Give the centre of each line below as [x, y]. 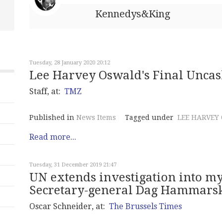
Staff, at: [47, 91]
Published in [52, 117]
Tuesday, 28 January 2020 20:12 [70, 63]
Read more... [53, 137]
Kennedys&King [133, 14]
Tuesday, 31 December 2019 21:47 [73, 165]
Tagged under [149, 117]
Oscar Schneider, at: [69, 206]
